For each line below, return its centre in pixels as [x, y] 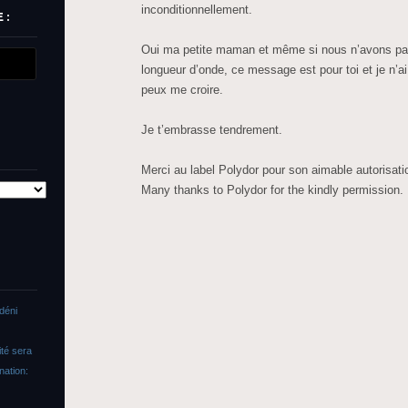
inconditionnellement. [197, 9]
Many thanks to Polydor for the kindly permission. [272, 189]
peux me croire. [182, 89]
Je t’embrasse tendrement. [212, 129]
